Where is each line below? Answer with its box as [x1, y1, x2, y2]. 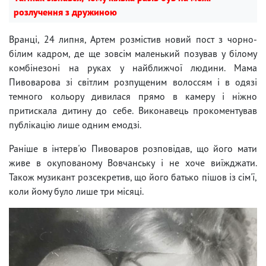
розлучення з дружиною [14, 5, 117, 18]
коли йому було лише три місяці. [9, 185, 144, 197]
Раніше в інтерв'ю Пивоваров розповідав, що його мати [9, 142, 257, 154]
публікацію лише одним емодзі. [9, 118, 141, 131]
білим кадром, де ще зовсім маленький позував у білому [9, 47, 257, 59]
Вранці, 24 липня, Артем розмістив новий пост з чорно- [9, 33, 257, 45]
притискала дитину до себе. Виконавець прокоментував [9, 104, 257, 116]
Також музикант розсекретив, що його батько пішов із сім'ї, [9, 170, 257, 183]
